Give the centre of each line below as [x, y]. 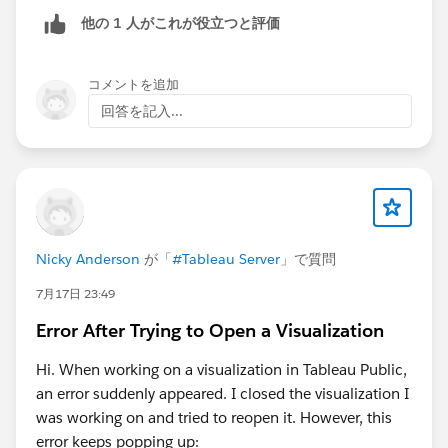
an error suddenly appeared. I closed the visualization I [222, 393]
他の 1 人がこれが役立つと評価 [180, 23]
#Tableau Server [226, 258]
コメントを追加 [133, 84]
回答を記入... [142, 110]
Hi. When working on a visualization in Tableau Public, [221, 369]
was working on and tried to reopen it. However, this [214, 417]
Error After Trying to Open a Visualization [210, 330]
